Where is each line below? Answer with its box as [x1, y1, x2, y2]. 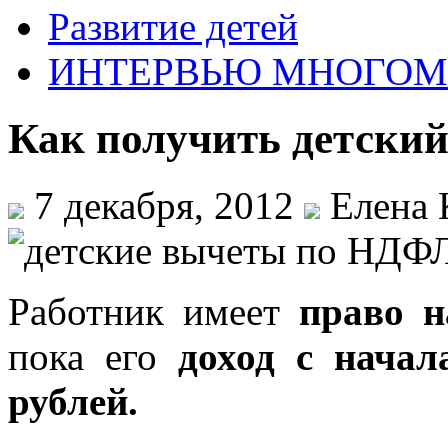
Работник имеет [8, 289, 299, 333]
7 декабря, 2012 [24, 183, 304, 227]
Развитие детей [48, 4, 298, 48]
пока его [8, 334, 179, 378]
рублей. [8, 379, 138, 423]
